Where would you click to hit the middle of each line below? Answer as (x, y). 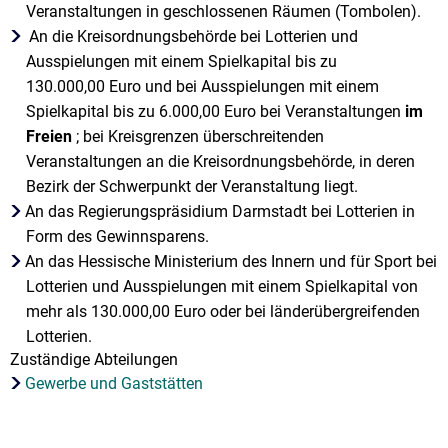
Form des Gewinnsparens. (117, 236)
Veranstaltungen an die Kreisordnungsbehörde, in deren (220, 161)
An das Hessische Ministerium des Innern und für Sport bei (231, 261)
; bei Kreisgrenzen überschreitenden (198, 136)
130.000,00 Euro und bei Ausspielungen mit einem (202, 86)
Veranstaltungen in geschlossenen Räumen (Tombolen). (223, 11)
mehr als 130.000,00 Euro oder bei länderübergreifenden (223, 311)
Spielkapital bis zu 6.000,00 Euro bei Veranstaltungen (215, 111)
